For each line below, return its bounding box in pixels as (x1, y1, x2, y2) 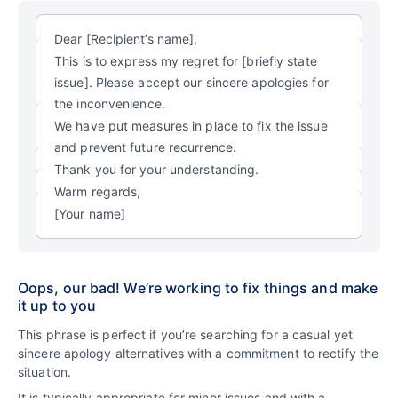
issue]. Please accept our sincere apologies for (54, 74, 329, 90)
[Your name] (54, 205, 126, 221)
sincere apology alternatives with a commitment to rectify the (18, 345, 379, 361)
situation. (18, 363, 71, 379)
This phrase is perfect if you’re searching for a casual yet (18, 326, 353, 342)
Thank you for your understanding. (54, 161, 259, 177)
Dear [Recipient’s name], (54, 30, 198, 46)
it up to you (18, 296, 97, 314)
